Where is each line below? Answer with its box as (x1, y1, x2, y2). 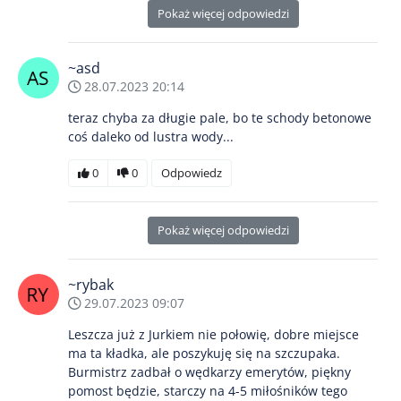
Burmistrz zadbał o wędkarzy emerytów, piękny (68, 363, 351, 381)
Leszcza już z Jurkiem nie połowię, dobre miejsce (68, 326, 359, 344)
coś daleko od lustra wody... (68, 128, 234, 146)
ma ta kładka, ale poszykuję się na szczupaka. (68, 345, 340, 363)
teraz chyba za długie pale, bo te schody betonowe (68, 109, 371, 127)
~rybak (68, 275, 114, 295)
